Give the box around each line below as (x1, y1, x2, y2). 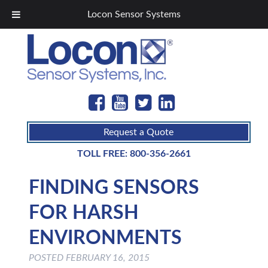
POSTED (28, 253, 66, 263)
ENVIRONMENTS (28, 229, 182, 248)
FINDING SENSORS (28, 178, 199, 197)
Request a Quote (103, 127, 174, 137)
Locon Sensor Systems (87, 10, 181, 19)
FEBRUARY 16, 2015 (65, 253, 150, 263)
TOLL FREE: (77, 149, 130, 159)
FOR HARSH (28, 203, 139, 223)
